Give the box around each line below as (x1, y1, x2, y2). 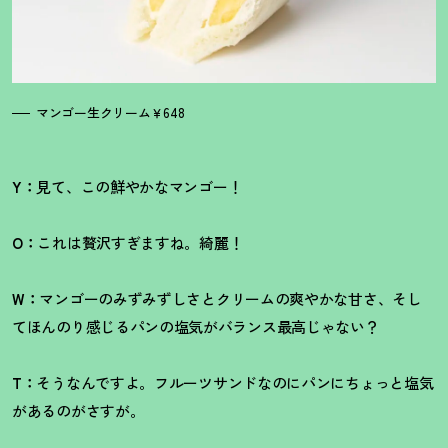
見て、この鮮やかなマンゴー (36, 175, 228, 197)
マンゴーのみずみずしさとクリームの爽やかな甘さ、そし (39, 287, 422, 309)
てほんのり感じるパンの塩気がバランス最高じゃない (12, 315, 365, 337)
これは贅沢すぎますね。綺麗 (37, 231, 229, 253)
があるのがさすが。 (12, 399, 145, 421)
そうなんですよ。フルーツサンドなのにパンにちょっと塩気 (36, 371, 434, 393)
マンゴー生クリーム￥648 (36, 102, 185, 122)
